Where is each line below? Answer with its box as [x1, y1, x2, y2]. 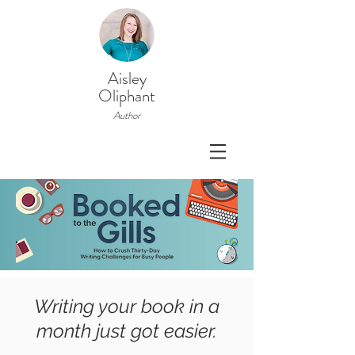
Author [113, 108, 140, 123]
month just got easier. [36, 319, 217, 342]
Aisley [107, 67, 147, 90]
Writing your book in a [34, 295, 219, 318]
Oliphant [98, 84, 155, 108]
